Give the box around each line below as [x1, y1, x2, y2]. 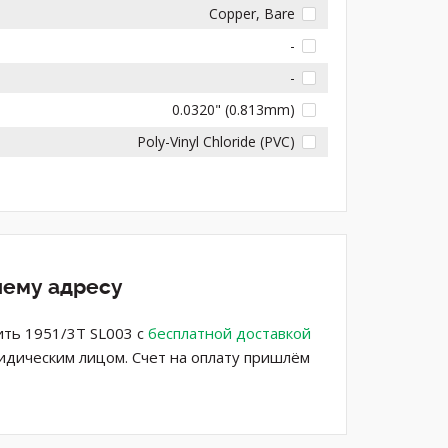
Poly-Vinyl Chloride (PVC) [137, 131, 296, 151]
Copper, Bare [209, 3, 296, 23]
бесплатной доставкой [148, 322, 311, 343]
